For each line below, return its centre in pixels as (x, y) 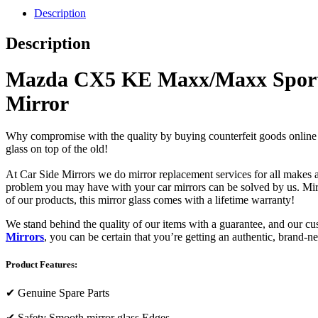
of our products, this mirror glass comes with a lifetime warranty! (152, 199)
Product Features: (42, 264)
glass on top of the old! (57, 148)
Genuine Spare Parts (64, 293)
